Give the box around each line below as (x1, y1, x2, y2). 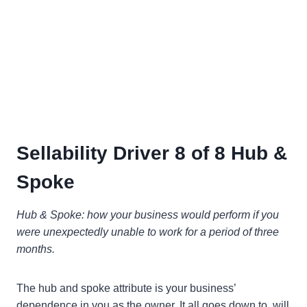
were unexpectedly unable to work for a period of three (16, 226, 279, 238)
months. (16, 243, 55, 256)
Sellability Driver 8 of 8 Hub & (16, 143, 287, 164)
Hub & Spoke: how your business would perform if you (16, 209, 279, 221)
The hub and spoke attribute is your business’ (16, 282, 236, 295)
